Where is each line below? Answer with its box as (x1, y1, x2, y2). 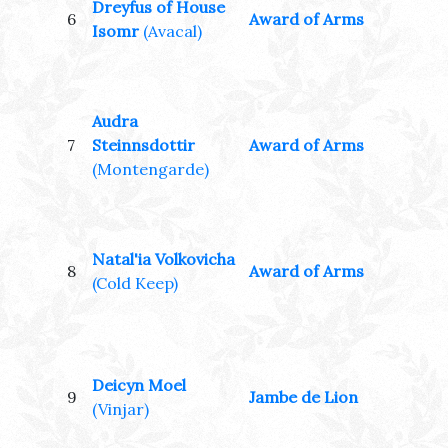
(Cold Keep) (92, 273, 178, 294)
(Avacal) (143, 21, 202, 42)
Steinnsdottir (92, 135, 195, 156)
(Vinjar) (92, 399, 149, 420)
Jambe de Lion (249, 387, 358, 408)
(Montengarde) (92, 159, 209, 180)
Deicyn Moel (92, 375, 186, 396)
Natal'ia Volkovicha (92, 249, 235, 270)
